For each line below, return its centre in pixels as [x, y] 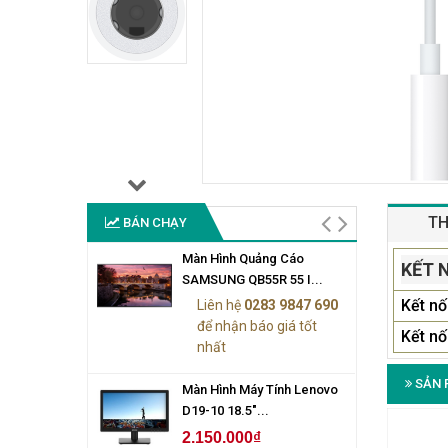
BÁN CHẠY [153, 222]
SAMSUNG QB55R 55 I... [252, 279]
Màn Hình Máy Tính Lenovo [260, 389]
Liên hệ [220, 304]
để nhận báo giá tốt [257, 325]
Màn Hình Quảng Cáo [243, 258]
